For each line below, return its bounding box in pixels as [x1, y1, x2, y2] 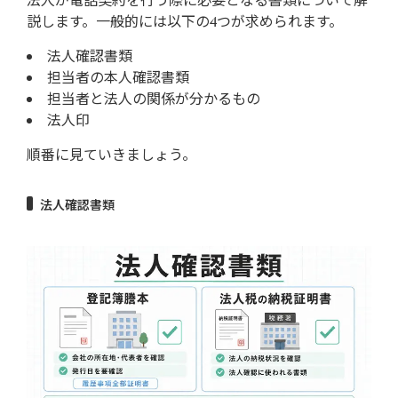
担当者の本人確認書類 [47, 67, 189, 87]
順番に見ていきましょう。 [27, 144, 196, 164]
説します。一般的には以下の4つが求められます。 [27, 11, 343, 31]
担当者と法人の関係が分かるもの [47, 88, 260, 108]
